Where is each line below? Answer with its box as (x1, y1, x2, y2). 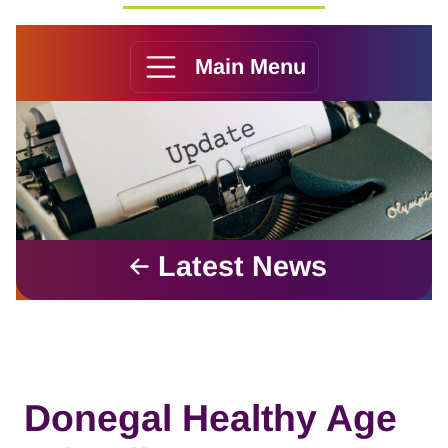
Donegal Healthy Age (24, 396, 397, 439)
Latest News (158, 250, 328, 283)
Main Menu (194, 53, 306, 79)
